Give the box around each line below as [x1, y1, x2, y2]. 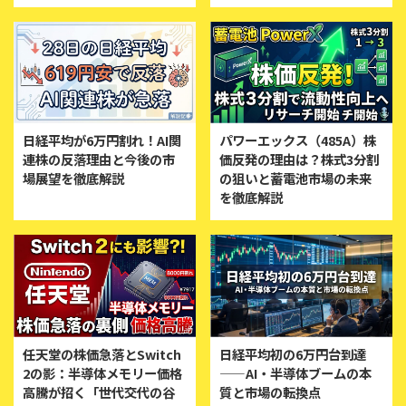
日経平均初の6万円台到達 [219, 343, 366, 363]
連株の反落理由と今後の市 [23, 150, 175, 169]
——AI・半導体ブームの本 [219, 362, 372, 382]
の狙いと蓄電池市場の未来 [219, 169, 372, 188]
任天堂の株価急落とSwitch [23, 343, 181, 363]
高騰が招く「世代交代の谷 [23, 382, 175, 401]
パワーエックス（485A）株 [219, 130, 376, 150]
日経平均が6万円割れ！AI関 [23, 130, 181, 150]
